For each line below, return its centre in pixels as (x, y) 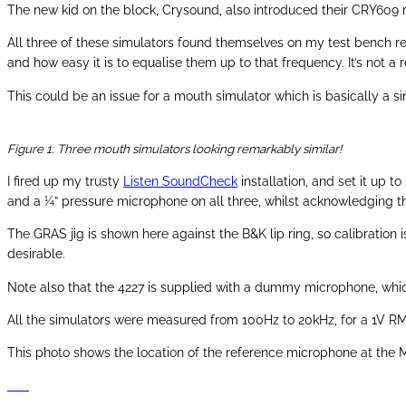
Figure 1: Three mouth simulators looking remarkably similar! (174, 148)
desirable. (36, 254)
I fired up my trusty (65, 182)
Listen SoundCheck (180, 182)
